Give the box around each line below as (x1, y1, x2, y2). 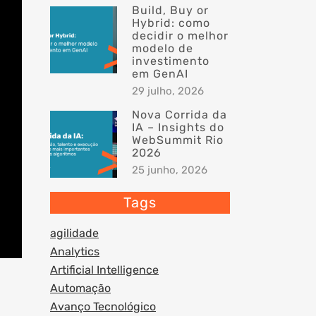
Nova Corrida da (132, 108, 227, 121)
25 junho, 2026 (132, 164, 207, 176)
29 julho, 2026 (132, 85, 204, 97)
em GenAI (132, 67, 188, 80)
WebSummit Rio (132, 133, 224, 147)
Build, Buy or (132, 4, 209, 17)
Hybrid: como (132, 16, 210, 30)
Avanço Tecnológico (50, 300, 156, 313)
